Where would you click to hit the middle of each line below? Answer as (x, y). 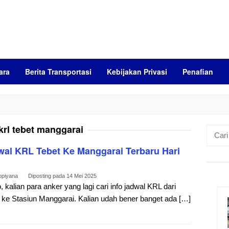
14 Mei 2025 (82, 176)
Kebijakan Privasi (137, 72)
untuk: (216, 142)
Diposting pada (47, 176)
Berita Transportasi (58, 72)
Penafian (198, 72)
